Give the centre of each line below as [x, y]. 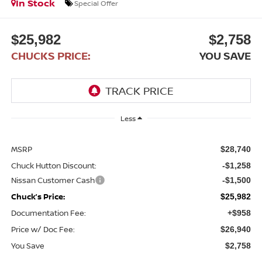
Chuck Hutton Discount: [54, 165]
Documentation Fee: [48, 213]
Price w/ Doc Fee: [43, 229]
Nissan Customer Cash [53, 180]
